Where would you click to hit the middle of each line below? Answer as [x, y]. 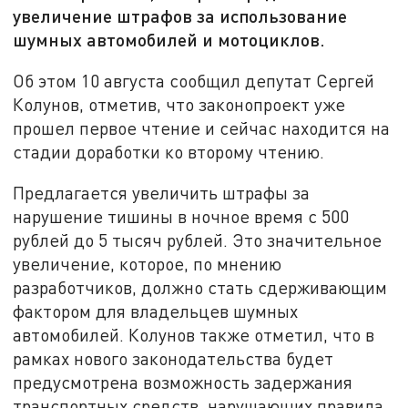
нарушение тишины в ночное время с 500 [181, 217]
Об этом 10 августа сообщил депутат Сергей [194, 80]
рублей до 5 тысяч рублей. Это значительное [198, 240]
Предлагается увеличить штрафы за [162, 193]
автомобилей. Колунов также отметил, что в [194, 335]
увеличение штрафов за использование [180, 16]
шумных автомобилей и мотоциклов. [169, 40]
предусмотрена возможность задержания [183, 382]
